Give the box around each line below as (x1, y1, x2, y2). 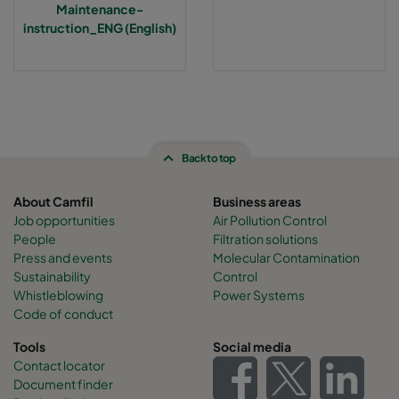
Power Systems (213, 287, 305, 304)
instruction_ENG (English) (23, 20, 176, 37)
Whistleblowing (13, 287, 103, 304)
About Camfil (13, 193, 94, 210)
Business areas (213, 193, 301, 210)
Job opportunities (13, 212, 115, 229)
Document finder (13, 376, 113, 393)
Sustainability (13, 268, 91, 285)
